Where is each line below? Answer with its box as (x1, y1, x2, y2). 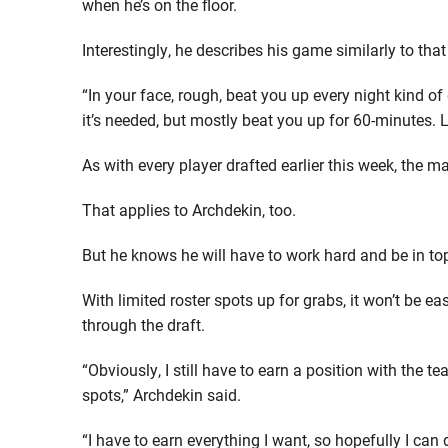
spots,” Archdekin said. (81, 384, 241, 405)
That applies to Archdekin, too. (81, 199, 296, 220)
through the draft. (81, 314, 205, 335)
